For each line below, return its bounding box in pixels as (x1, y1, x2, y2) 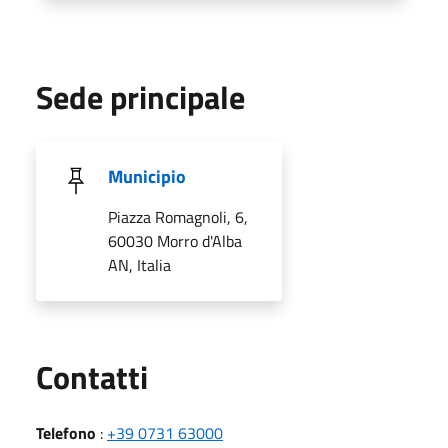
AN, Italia (108, 252, 171, 277)
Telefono (36, 420, 96, 445)
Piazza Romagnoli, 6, (108, 204, 248, 229)
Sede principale (36, 72, 245, 121)
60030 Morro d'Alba (108, 228, 242, 253)
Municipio (108, 162, 186, 190)
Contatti (36, 352, 148, 401)
